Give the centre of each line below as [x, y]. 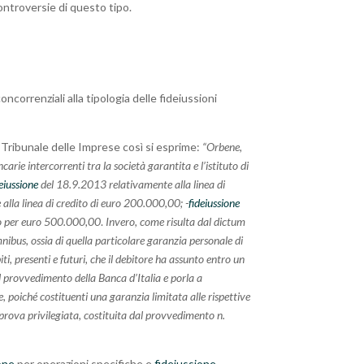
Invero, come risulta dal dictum [176, 222]
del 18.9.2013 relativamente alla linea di [132, 184]
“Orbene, [223, 147]
